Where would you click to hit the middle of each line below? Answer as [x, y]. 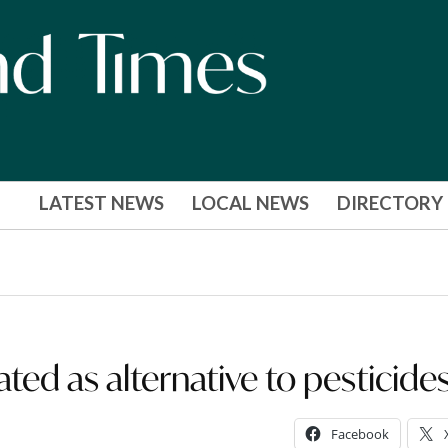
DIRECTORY [389, 203]
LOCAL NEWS [250, 203]
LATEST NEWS [101, 203]
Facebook [359, 433]
